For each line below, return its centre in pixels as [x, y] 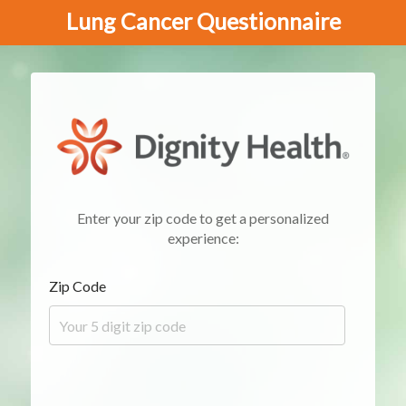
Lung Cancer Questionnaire [203, 21]
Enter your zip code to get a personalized [203, 218]
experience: [203, 238]
